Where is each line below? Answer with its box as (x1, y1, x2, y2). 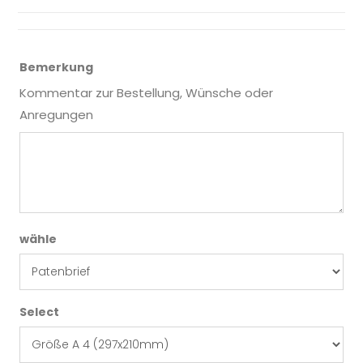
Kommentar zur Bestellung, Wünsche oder (19, 83, 274, 101)
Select (19, 303, 60, 320)
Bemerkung (19, 58, 94, 75)
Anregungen (19, 105, 94, 123)
